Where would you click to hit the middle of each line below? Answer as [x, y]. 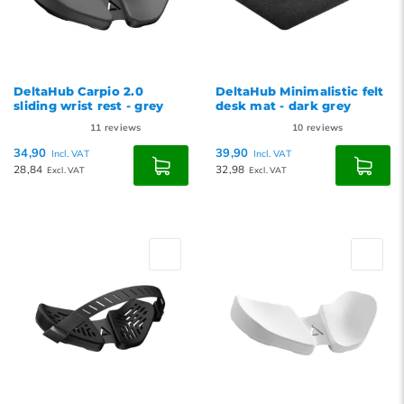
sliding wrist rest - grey [89, 106]
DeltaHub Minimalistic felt [300, 91]
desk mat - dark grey [284, 106]
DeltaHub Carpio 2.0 [78, 91]
